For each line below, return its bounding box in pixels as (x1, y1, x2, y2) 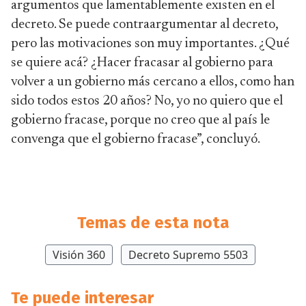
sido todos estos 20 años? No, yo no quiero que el (11, 94, 283, 108)
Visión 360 (53, 247, 105, 262)
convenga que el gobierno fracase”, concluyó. (11, 133, 262, 146)
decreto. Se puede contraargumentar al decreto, (11, 18, 278, 31)
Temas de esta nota (76, 213, 229, 232)
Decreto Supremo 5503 (128, 247, 248, 262)
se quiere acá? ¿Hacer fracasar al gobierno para (11, 56, 273, 70)
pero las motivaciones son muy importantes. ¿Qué (11, 37, 290, 51)
